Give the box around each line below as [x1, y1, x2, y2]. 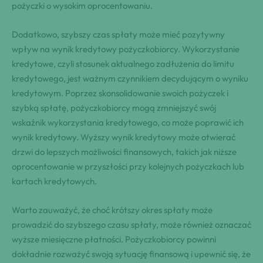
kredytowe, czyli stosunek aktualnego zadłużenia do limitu [12, 58, 234, 69]
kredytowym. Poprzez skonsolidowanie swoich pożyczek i [12, 87, 228, 99]
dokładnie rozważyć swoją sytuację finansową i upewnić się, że [12, 248, 251, 259]
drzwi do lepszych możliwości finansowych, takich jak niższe [12, 146, 237, 157]
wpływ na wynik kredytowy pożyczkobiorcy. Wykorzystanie [12, 43, 240, 55]
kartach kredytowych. [12, 175, 97, 187]
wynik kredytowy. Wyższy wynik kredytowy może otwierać [12, 131, 235, 143]
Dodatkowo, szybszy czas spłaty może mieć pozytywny [12, 28, 225, 40]
